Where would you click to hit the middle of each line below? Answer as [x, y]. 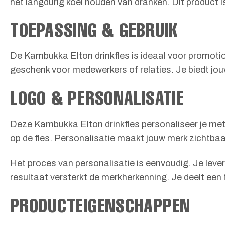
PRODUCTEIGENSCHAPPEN [100, 205]
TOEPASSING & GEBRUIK [94, 30]
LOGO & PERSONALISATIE [97, 97]
